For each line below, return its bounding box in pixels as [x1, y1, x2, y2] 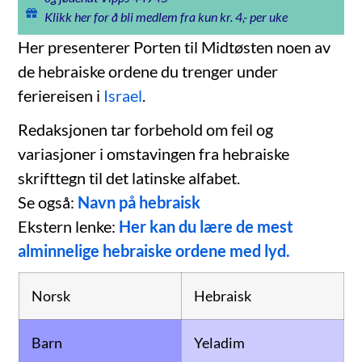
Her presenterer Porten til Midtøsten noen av [18, 37, 331, 57]
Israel [103, 86, 143, 106]
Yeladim [193, 334, 245, 352]
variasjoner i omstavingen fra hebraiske [18, 144, 290, 164]
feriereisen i [18, 86, 104, 106]
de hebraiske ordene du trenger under [18, 61, 279, 82]
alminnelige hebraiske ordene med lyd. [18, 241, 291, 261]
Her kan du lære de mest [119, 217, 294, 237]
